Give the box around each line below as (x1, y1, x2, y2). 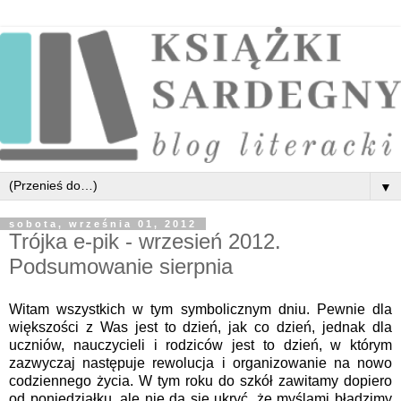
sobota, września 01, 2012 (9, 218, 197, 230)
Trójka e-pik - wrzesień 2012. (9, 229, 281, 254)
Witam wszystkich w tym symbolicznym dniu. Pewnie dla (9, 302, 392, 318)
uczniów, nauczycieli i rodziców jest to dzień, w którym (9, 337, 392, 354)
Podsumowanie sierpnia (9, 254, 233, 279)
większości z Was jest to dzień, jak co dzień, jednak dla (9, 320, 392, 336)
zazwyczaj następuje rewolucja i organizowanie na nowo (9, 355, 392, 371)
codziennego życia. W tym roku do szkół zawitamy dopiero (9, 373, 392, 389)
